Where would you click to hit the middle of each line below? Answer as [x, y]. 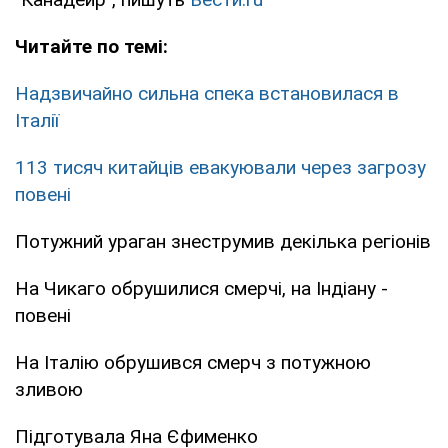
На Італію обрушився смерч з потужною [193, 362]
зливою [49, 389]
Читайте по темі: [91, 46]
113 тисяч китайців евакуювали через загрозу [220, 167]
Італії [37, 120]
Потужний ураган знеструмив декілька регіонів [223, 241]
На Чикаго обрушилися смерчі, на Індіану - [201, 288]
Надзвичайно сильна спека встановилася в [207, 93]
